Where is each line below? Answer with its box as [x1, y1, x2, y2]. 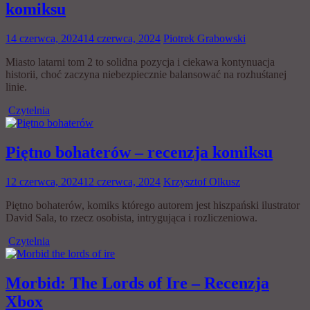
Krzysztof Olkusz [163, 175, 240, 188]
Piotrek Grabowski [163, 32, 246, 44]
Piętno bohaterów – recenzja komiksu [6, 143, 273, 161]
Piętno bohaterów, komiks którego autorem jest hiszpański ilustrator [6, 199, 300, 211]
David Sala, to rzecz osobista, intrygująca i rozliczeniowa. [6, 211, 257, 224]
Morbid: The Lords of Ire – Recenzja [6, 273, 269, 292]
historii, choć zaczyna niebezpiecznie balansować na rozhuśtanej [6, 68, 286, 80]
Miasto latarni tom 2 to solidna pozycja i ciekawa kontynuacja [6, 55, 275, 68]
